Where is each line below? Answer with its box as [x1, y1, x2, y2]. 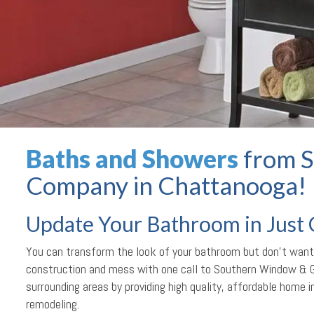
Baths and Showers [26, 144, 238, 173]
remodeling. [26, 296, 79, 312]
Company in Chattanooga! [26, 170, 306, 200]
